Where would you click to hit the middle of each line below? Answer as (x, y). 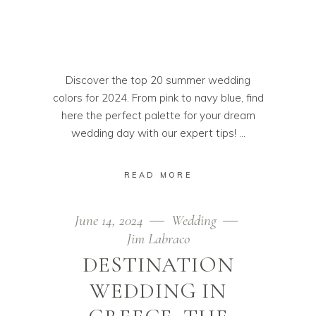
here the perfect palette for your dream (158, 115)
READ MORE (158, 175)
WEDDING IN (158, 290)
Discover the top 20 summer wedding (158, 80)
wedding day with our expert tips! (155, 133)
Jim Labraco (158, 238)
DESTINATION (158, 264)
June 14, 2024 (110, 220)
